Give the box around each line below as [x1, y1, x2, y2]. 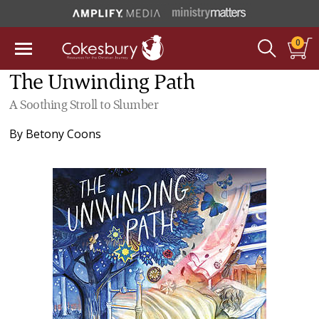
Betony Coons [26, 126, 102, 142]
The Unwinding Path [9, 73, 195, 94]
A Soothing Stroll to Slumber [9, 99, 159, 112]
